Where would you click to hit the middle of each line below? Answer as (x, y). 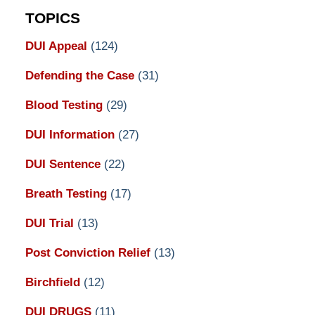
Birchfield (54, 282)
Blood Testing (65, 105)
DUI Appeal (58, 46)
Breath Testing (67, 193)
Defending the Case (81, 75)
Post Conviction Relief (89, 252)
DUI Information (71, 134)
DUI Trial (51, 223)
